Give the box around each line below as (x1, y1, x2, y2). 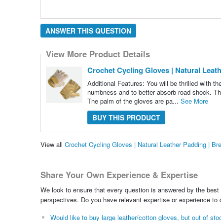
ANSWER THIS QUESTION (45, 25, 131, 36)
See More (180, 96, 208, 106)
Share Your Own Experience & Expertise (40, 169, 198, 181)
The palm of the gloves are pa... (87, 96, 181, 106)
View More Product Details (45, 48, 150, 60)
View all (40, 140, 65, 149)
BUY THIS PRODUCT (92, 112, 160, 122)
